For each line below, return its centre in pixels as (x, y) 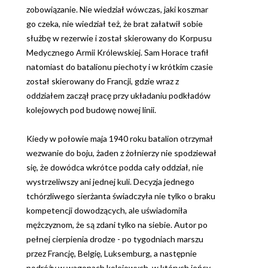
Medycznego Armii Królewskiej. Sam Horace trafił (118, 53)
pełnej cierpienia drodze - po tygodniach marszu (115, 239)
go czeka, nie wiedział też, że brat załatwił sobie (115, 24)
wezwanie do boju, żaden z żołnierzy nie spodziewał (121, 153)
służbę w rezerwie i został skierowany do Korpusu (119, 38)
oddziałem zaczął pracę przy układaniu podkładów (118, 96)
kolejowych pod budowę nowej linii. (91, 110)
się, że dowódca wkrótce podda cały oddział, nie (115, 167)
